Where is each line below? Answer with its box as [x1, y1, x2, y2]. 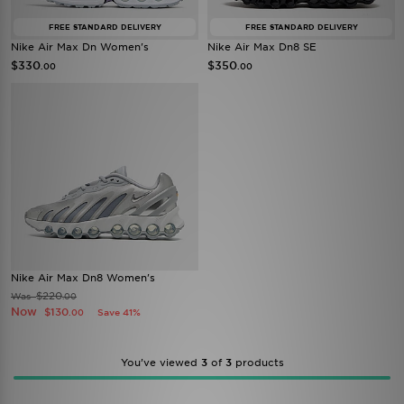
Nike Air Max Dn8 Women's [11, 271, 155, 284]
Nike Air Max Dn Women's [11, 41, 149, 53]
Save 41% [97, 307, 141, 317]
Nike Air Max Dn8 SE [207, 41, 317, 53]
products [231, 356, 284, 369]
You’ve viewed [120, 356, 201, 369]
